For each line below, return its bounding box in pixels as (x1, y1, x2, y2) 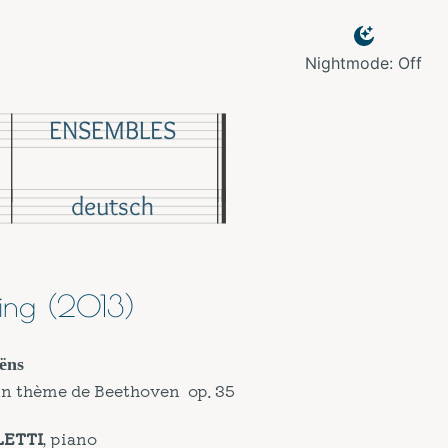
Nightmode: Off (305, 53, 422, 73)
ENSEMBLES (48, 114, 176, 147)
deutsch (70, 189, 154, 222)
